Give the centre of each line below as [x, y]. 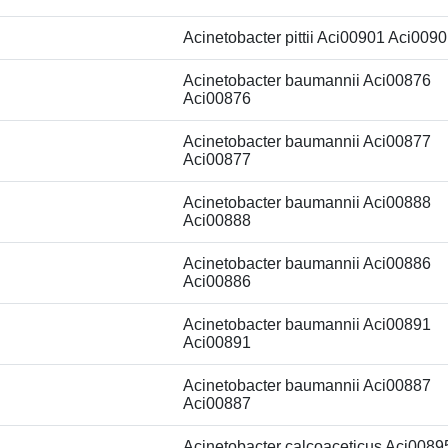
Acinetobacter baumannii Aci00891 [307, 324]
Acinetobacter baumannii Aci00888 [307, 202]
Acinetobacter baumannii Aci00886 [307, 263]
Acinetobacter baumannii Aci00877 [307, 141]
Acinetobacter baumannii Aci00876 [307, 80]
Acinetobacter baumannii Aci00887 [307, 385]
